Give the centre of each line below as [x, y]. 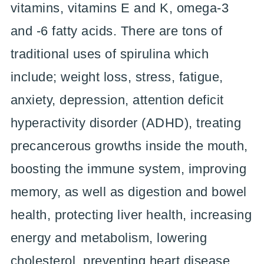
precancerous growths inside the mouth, [129, 146]
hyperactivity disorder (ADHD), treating [126, 123]
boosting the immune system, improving [128, 169]
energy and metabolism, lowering [109, 237]
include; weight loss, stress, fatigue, [117, 77]
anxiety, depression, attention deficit [117, 100]
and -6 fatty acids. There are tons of [116, 31]
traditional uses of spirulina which [110, 54]
